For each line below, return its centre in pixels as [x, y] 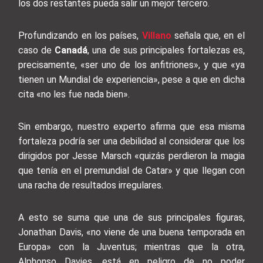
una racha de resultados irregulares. [91, 186]
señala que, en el [208, 36]
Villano [155, 36]
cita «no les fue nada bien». [74, 95]
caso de [37, 50]
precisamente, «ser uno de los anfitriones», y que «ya [131, 65]
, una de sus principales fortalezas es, [166, 50]
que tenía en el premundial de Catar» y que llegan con [131, 171]
